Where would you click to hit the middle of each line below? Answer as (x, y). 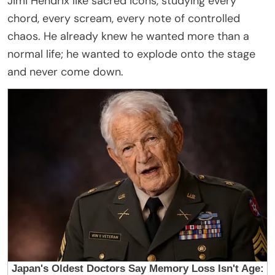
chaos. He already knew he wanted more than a (128, 36)
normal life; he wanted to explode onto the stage (131, 54)
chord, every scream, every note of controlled (124, 18)
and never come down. (65, 72)
